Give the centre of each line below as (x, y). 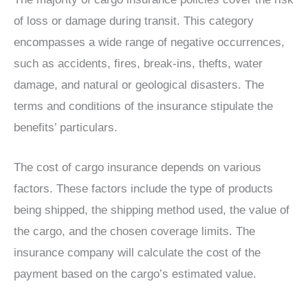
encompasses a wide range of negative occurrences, (149, 43)
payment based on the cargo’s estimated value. (135, 274)
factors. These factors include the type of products (143, 189)
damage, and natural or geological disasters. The (139, 85)
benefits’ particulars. (66, 128)
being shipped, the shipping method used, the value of (152, 210)
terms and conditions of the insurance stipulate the (143, 107)
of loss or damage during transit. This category (134, 21)
